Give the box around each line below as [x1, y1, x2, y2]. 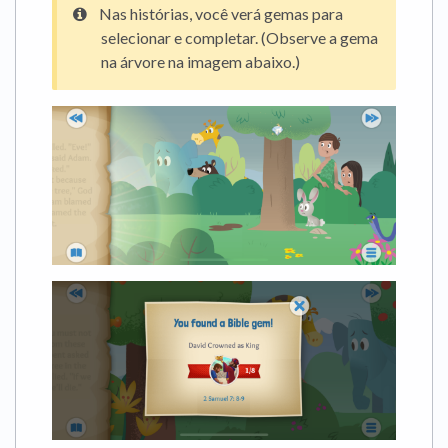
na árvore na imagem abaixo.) [101, 52, 300, 72]
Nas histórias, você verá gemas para [99, 4, 343, 24]
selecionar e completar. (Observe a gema [101, 28, 378, 48]
